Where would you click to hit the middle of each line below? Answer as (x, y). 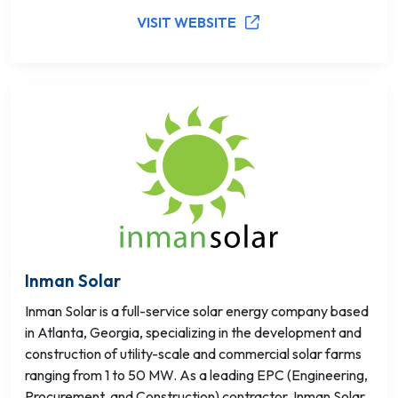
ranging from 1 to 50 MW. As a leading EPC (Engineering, (196, 375)
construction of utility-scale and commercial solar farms (193, 354)
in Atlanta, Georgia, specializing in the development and (193, 332)
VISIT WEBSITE (187, 22)
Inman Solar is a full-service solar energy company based (197, 311)
